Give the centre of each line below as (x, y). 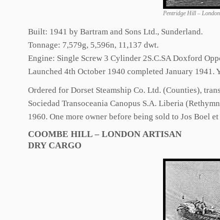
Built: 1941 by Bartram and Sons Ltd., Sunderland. (115, 32)
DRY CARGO (55, 145)
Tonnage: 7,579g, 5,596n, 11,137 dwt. (93, 45)
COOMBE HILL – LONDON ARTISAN (105, 134)
